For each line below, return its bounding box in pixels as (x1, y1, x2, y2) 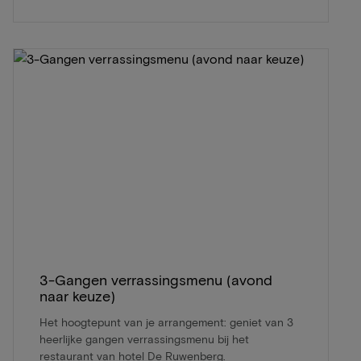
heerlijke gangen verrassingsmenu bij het (39, 332, 249, 346)
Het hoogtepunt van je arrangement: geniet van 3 (39, 315, 293, 329)
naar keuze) (39, 287, 115, 305)
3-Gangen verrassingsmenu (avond (39, 271, 272, 288)
